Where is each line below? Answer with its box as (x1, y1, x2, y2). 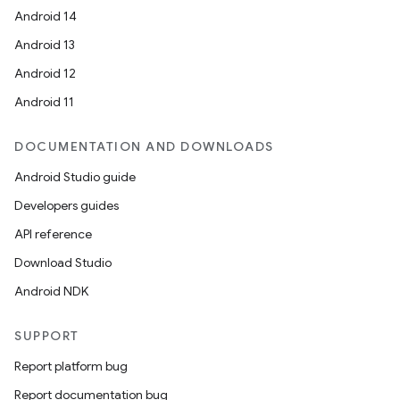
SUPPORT (14, 328, 79, 344)
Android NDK (14, 283, 88, 299)
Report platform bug (14, 358, 128, 374)
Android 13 (14, 37, 75, 53)
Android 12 (14, 65, 76, 81)
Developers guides (14, 197, 119, 213)
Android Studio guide (14, 169, 136, 185)
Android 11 (14, 94, 74, 110)
